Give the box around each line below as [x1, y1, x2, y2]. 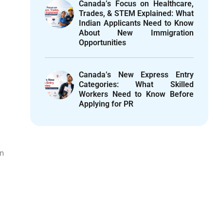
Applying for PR [78, 99, 133, 109]
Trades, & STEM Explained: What [78, 9, 194, 18]
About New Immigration [78, 28, 194, 38]
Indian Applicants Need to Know [78, 18, 194, 28]
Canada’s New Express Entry [78, 70, 194, 80]
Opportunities [78, 38, 126, 48]
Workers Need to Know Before [78, 90, 194, 99]
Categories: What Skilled [78, 80, 194, 90]
